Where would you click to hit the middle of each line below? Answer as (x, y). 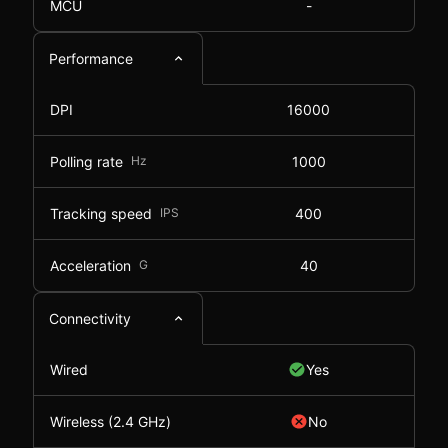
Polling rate (86, 161)
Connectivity (90, 318)
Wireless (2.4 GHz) (110, 421)
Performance (91, 58)
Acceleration (90, 265)
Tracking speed (101, 213)
